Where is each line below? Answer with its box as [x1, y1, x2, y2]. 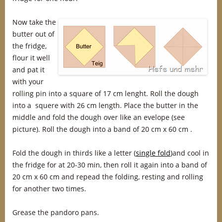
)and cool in [170, 148, 209, 158]
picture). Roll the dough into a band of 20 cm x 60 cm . [12, 124, 192, 134]
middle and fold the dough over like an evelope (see [12, 112, 185, 122]
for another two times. [12, 184, 86, 193]
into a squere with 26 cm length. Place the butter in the [12, 101, 198, 110]
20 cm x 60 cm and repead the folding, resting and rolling [12, 172, 203, 181]
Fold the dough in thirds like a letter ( [12, 148, 136, 158]
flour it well [12, 53, 50, 62]
